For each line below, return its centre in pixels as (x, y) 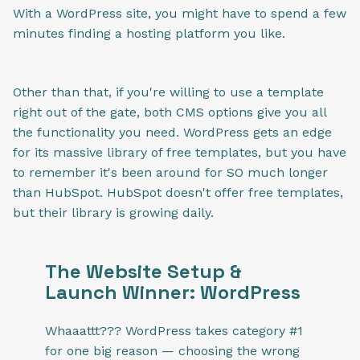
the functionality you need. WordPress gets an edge (172, 132)
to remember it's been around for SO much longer (170, 172)
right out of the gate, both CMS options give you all (170, 112)
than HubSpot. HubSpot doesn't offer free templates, (178, 192)
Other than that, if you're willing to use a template (168, 92)
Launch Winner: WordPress (173, 292)
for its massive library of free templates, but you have (180, 152)
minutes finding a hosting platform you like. (149, 34)
